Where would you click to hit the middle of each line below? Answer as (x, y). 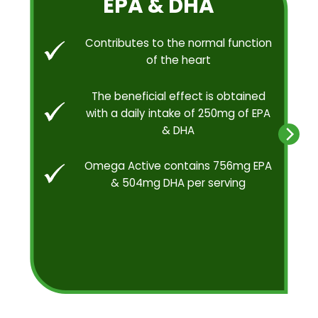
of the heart (178, 60)
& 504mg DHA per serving (179, 183)
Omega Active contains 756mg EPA (179, 166)
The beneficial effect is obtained (178, 96)
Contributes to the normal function (178, 43)
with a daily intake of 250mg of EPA (179, 113)
